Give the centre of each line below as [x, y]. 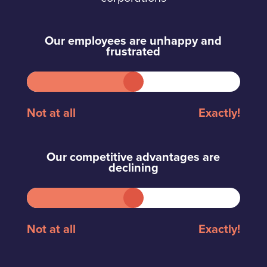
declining [133, 168]
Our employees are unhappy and [133, 41]
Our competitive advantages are [133, 158]
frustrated [133, 52]
